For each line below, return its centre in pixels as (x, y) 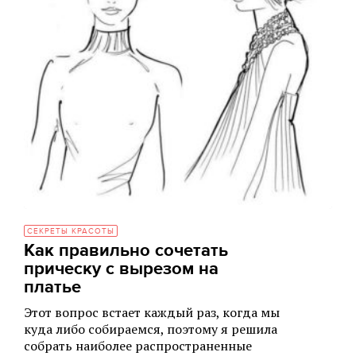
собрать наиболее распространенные (138, 346)
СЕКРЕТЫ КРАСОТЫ (71, 231)
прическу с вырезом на (121, 269)
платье (52, 287)
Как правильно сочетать (126, 251)
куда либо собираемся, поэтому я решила (151, 329)
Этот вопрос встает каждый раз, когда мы (152, 312)
